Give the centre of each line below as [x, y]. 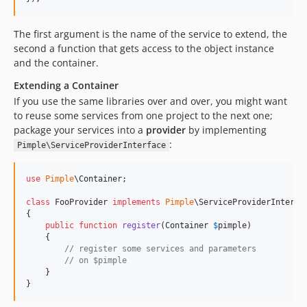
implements [136, 202]
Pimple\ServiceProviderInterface [91, 145]
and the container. [56, 63]
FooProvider [81, 202]
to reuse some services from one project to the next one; [143, 115]
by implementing [226, 130]
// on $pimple [96, 260]
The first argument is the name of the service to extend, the [150, 34]
